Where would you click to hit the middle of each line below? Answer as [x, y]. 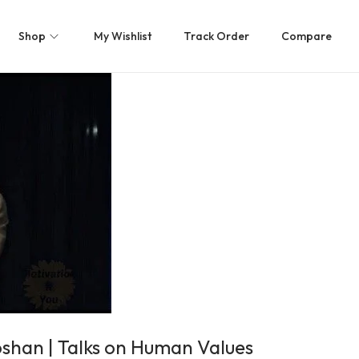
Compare [307, 36]
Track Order [216, 36]
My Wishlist [123, 36]
